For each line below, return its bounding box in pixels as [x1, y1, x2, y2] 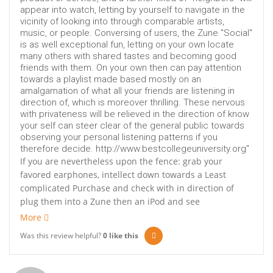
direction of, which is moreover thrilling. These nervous [20, 97, 245, 108]
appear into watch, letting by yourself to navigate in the [20, 4, 245, 16]
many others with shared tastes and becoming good [20, 51, 236, 62]
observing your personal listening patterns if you [20, 132, 218, 143]
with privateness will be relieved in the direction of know [20, 108, 249, 120]
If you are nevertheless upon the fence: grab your [20, 155, 222, 168]
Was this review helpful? [20, 230, 103, 241]
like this [107, 230, 138, 241]
